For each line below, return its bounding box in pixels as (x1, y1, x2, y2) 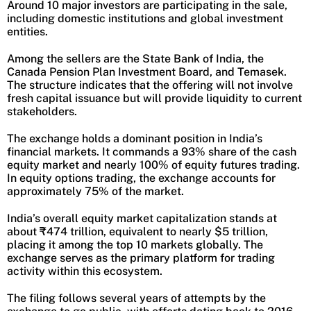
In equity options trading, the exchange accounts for (7, 171, 276, 185)
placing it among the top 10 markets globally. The (7, 238, 263, 252)
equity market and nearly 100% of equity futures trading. (7, 158, 300, 172)
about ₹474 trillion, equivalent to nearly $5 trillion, (7, 225, 268, 239)
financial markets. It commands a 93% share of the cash (7, 145, 296, 159)
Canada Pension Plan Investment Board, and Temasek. (7, 65, 287, 79)
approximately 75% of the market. (7, 185, 184, 199)
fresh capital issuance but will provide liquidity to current (7, 92, 302, 106)
